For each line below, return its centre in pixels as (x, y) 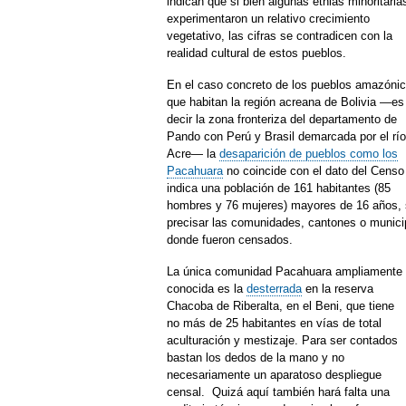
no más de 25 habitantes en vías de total (274, 323)
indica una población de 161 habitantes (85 (279, 188)
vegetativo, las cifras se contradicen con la (280, 36)
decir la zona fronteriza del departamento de (282, 119)
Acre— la (193, 154)
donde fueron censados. (230, 240)
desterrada (274, 289)
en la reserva (338, 289)
